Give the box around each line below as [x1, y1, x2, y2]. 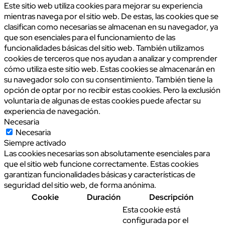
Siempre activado [4, 138, 66, 149]
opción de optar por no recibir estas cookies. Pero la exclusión [4, 85, 220, 96]
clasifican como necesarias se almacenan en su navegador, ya [4, 22, 218, 33]
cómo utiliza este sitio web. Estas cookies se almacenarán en [4, 64, 215, 75]
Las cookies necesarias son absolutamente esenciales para [4, 148, 210, 159]
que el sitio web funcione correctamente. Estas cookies [4, 159, 198, 170]
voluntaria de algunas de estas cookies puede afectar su [4, 95, 201, 106]
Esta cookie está [123, 204, 180, 215]
